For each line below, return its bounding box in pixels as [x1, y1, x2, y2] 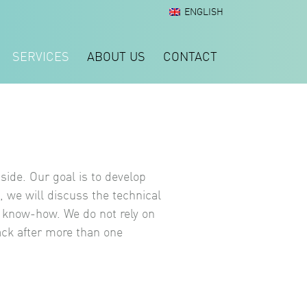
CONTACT [163, 51, 217, 64]
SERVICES [12, 51, 69, 64]
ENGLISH [184, 8, 223, 17]
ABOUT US [87, 51, 145, 64]
